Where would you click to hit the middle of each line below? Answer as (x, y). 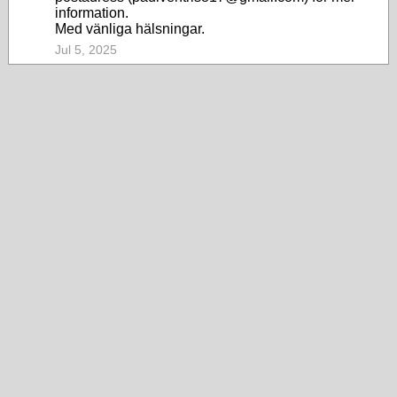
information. (92, 13)
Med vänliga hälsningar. (130, 29)
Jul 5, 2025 (86, 50)
